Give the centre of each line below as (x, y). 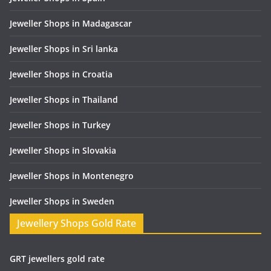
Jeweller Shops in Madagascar (71, 24)
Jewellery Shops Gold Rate (77, 224)
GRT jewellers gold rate (57, 259)
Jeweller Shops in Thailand (64, 100)
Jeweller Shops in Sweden (62, 201)
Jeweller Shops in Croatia (61, 74)
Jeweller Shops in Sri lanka (64, 49)
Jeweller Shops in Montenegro (72, 176)
